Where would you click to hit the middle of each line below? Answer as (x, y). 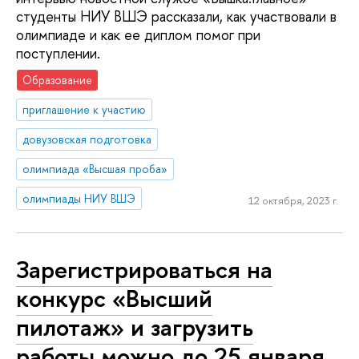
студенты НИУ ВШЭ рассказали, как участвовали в (176, 16)
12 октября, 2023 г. (293, 201)
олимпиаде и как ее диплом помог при (138, 34)
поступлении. (58, 53)
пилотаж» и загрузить (135, 327)
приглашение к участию (85, 110)
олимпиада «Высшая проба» (95, 168)
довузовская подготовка (87, 139)
